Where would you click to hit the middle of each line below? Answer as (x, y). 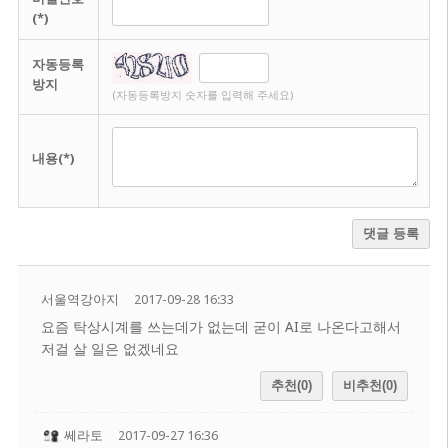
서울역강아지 (79, 299)
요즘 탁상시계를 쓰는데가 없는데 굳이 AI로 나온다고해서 (220, 327)
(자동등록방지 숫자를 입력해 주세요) (202, 95)
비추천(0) (370, 385)
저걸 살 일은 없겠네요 (109, 349)
